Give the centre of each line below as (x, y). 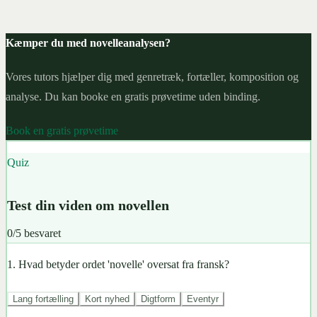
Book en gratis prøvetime (62, 130)
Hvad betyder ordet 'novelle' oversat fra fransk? (124, 264)
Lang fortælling (43, 299)
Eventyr (203, 299)
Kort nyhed (107, 299)
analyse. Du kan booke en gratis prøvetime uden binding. (133, 96)
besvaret (41, 233)
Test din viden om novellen (88, 205)
